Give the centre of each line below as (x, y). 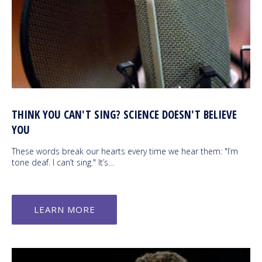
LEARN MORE (64, 210)
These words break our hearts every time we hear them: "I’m (125, 151)
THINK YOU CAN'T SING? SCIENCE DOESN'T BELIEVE (124, 115)
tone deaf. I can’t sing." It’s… (63, 163)
